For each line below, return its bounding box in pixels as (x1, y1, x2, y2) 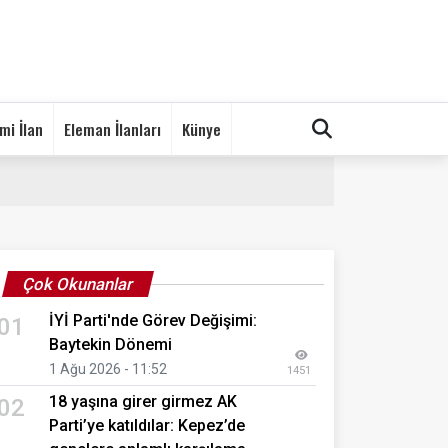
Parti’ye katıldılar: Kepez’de (49, 415, 245, 435)
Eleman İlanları (64, 116, 161, 141)
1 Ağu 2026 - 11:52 (49, 360, 167, 377)
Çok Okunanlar (20, 273, 136, 294)
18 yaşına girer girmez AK (49, 391, 237, 411)
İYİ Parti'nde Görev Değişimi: (49, 310, 257, 330)
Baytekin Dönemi (49, 334, 172, 354)
